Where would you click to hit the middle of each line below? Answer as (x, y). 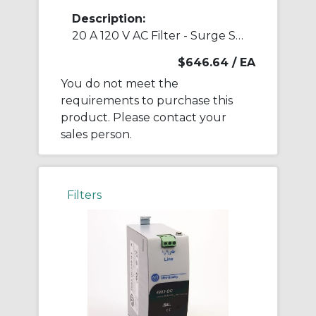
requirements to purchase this (147, 101)
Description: (109, 19)
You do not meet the (120, 84)
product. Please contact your (144, 118)
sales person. (96, 135)
